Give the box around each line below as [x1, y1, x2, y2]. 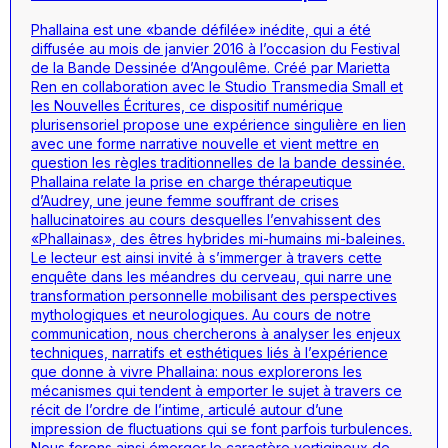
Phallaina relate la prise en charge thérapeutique [31, 172, 352, 190]
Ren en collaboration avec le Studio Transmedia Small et [31, 77, 403, 95]
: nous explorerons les [215, 362, 362, 380]
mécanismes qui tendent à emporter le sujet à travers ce [31, 381, 402, 399]
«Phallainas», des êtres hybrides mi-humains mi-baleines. [31, 229, 405, 247]
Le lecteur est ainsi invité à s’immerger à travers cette [31, 248, 382, 266]
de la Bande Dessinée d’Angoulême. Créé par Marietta [31, 58, 390, 76]
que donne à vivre [31, 362, 157, 380]
